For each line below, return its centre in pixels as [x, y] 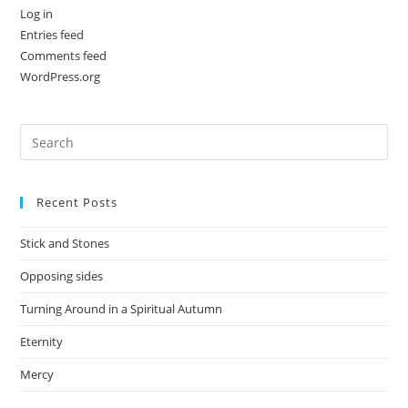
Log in [37, 14]
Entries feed [52, 35]
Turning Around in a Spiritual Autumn [122, 309]
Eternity [42, 342]
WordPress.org [61, 76]
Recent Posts [77, 202]
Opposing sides [62, 276]
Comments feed [64, 56]
